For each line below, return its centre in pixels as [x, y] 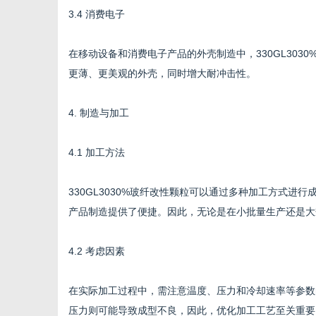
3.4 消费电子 [97, 14]
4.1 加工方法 [97, 152]
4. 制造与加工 [99, 113]
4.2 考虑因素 [97, 251]
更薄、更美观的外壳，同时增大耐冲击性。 [162, 73]
